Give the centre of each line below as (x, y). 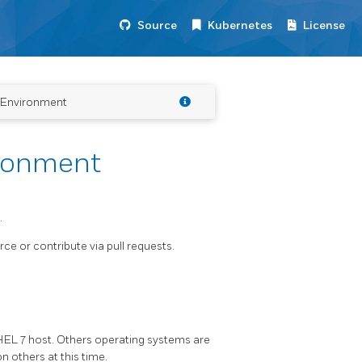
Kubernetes (240, 25)
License (324, 25)
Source (157, 25)
